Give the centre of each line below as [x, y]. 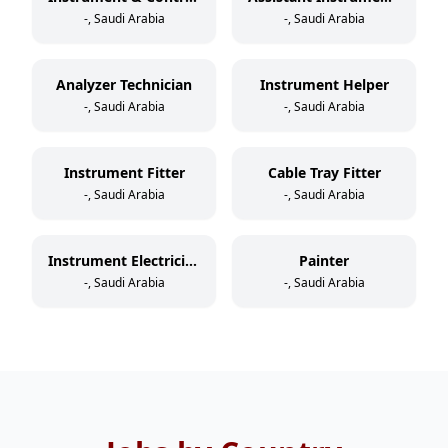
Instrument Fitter [124, 172]
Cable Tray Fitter [324, 172]
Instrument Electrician [191, 260]
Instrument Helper [324, 84]
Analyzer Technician [124, 84]
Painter [324, 260]
